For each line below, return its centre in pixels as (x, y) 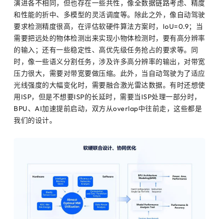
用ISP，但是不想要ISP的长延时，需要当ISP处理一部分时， (108, 97)
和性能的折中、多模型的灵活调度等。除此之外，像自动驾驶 (109, 14)
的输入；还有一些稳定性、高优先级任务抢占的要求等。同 (106, 50)
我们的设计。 (35, 120)
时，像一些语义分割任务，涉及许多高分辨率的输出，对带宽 (109, 61)
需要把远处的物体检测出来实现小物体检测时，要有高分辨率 (109, 38)
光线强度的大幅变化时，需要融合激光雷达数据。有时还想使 (109, 85)
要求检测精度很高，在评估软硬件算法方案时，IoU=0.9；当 (108, 26)
